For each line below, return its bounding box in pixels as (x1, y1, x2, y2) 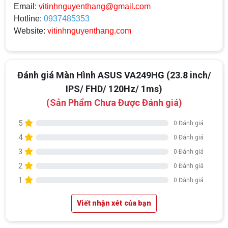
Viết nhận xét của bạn (77, 199, 151, 208)
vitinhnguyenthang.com (47, 26, 131, 36)
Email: (14, 2, 39, 11)
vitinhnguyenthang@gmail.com (39, 2, 151, 11)
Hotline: (14, 14, 44, 23)
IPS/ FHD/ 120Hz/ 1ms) (66, 83, 162, 95)
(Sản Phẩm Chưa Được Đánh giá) (46, 97, 182, 108)
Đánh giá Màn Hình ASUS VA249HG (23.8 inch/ (17, 70, 211, 81)
